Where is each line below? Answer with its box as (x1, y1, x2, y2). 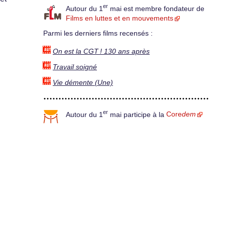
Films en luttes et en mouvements (66, 15, 173, 23)
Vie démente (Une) (53, 78, 113, 86)
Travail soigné (53, 63, 97, 71)
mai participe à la (108, 110, 166, 119)
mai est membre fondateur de (108, 5, 204, 13)
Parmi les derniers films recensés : (43, 30, 153, 38)
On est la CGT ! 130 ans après (53, 47, 150, 55)
